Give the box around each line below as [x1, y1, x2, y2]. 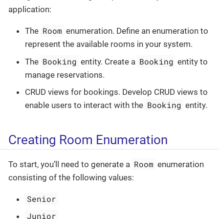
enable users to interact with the [25, 100, 145, 110]
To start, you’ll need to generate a [8, 159, 132, 169]
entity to [175, 56, 208, 66]
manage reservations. [25, 69, 105, 80]
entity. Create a [79, 56, 138, 66]
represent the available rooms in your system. [25, 39, 193, 49]
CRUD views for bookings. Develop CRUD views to [25, 87, 208, 97]
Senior [27, 193, 57, 204]
